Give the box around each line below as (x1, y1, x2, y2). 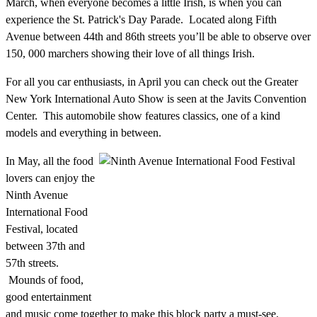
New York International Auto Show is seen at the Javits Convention (6, 92, 306, 105)
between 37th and (6, 239, 85, 252)
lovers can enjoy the (6, 171, 95, 184)
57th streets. (6, 256, 59, 269)
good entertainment (6, 290, 91, 303)
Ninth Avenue (6, 188, 68, 201)
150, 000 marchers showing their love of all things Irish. (6, 47, 255, 59)
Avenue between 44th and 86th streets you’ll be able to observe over (6, 30, 311, 42)
